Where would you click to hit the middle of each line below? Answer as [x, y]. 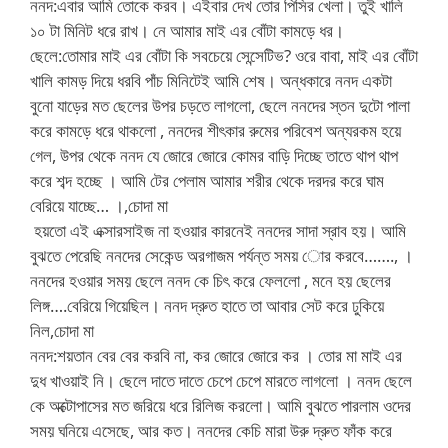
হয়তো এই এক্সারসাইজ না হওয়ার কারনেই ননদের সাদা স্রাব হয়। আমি [218, 230]
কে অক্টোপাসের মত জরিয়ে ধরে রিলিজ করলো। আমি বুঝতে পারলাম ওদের [220, 405]
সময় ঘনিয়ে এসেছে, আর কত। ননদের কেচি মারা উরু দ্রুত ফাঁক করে [211, 430]
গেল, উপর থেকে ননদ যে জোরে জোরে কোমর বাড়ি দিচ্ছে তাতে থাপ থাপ [214, 155]
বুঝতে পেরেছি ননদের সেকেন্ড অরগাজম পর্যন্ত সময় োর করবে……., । [221, 255]
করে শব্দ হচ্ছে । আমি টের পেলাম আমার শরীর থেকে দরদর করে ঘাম [207, 180]
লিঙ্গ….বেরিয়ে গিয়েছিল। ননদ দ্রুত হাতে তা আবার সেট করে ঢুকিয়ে [207, 305]
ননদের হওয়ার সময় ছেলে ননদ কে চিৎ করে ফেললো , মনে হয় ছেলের [210, 280]
